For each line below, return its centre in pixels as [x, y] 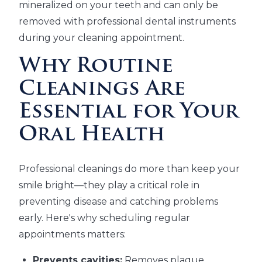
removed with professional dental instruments [127, 22]
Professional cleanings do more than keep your [129, 169]
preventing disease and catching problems [118, 202]
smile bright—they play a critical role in [109, 185]
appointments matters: [72, 235]
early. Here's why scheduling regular [104, 218]
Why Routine [96, 67]
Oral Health [92, 136]
